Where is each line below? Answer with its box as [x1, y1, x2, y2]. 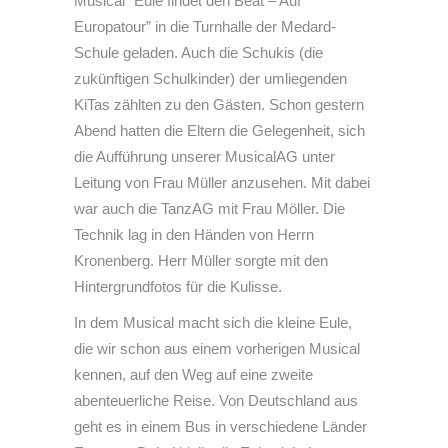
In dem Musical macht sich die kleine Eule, [74, 314, 352, 331]
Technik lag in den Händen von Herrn [74, 226, 314, 243]
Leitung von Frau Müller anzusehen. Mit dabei [74, 174, 370, 191]
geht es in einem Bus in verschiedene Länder [74, 418, 367, 435]
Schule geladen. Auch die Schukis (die [74, 44, 323, 61]
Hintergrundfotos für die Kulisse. [74, 278, 282, 295]
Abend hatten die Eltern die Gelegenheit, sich [74, 122, 365, 139]
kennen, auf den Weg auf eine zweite [74, 366, 313, 383]
